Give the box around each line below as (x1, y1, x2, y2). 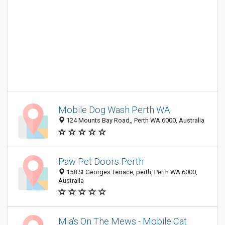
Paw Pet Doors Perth (58, 156, 144, 167)
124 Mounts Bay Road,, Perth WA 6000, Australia (65, 117, 204, 125)
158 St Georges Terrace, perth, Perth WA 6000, (65, 168, 197, 176)
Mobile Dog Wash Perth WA (58, 104, 170, 116)
